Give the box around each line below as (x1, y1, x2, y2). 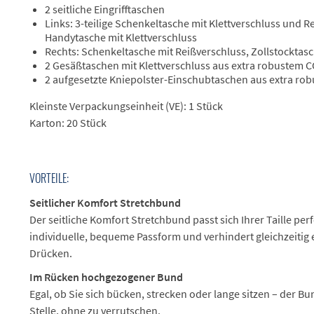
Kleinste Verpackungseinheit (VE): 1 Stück (29, 99, 223, 114)
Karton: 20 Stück (29, 116, 107, 130)
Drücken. (29, 246, 72, 261)
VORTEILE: (29, 170, 69, 187)
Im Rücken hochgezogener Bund (29, 270, 183, 285)
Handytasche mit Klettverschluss (45, 30, 197, 45)
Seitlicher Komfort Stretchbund (29, 196, 181, 210)
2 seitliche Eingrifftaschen (45, 2, 165, 17)
